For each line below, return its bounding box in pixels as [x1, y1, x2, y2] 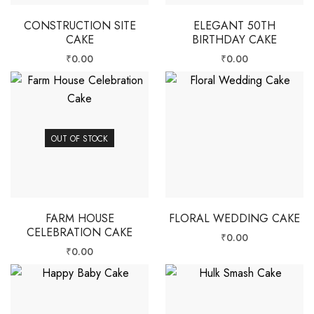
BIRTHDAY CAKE [192, 31, 277, 48]
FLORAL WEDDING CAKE [169, 210, 300, 226]
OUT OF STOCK [51, 132, 108, 145]
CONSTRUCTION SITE [23, 17, 136, 34]
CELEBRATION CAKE [27, 224, 132, 240]
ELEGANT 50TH [193, 17, 275, 34]
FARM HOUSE [45, 210, 114, 226]
